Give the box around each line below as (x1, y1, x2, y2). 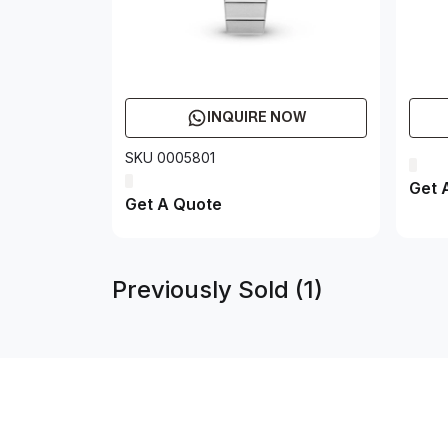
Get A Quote (125, 194, 222, 214)
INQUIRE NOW (206, 109, 306, 126)
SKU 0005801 (125, 149, 215, 166)
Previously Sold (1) (112, 275, 323, 304)
